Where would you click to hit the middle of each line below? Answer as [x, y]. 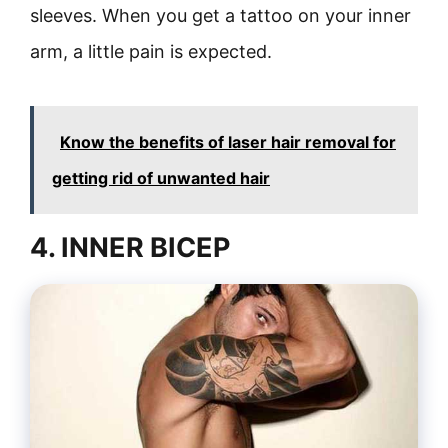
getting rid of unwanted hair [161, 178]
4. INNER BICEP [130, 247]
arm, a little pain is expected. [151, 51]
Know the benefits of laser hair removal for [228, 142]
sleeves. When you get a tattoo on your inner [220, 15]
